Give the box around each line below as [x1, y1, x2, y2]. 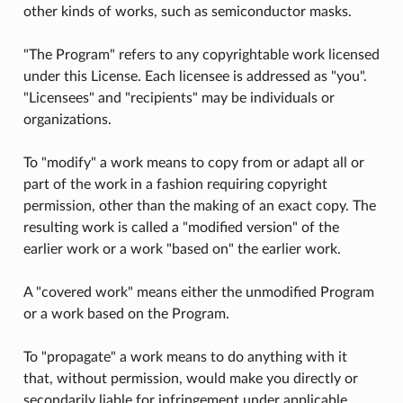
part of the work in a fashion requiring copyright [22, 176, 327, 192]
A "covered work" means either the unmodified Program [22, 284, 374, 300]
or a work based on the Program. [22, 306, 229, 321]
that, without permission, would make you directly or [22, 371, 358, 386]
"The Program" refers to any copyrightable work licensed [22, 47, 380, 62]
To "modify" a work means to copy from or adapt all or [22, 155, 364, 170]
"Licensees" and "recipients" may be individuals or [22, 90, 335, 105]
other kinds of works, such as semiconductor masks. [22, 4, 352, 19]
